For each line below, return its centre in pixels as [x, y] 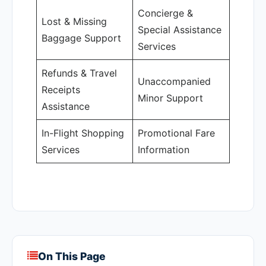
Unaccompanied [174, 81]
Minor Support [170, 98]
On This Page [72, 256]
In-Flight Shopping [83, 133]
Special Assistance [180, 30]
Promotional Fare [176, 133]
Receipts [61, 90]
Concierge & [165, 13]
